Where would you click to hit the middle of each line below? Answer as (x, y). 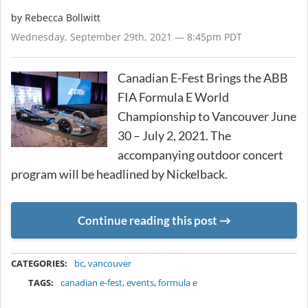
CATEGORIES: (39, 264)
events (141, 283)
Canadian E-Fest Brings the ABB (203, 77)
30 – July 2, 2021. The (174, 135)
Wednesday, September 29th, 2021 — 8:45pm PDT (126, 36)
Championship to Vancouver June (207, 116)
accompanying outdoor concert (200, 154)
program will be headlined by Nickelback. (119, 174)
